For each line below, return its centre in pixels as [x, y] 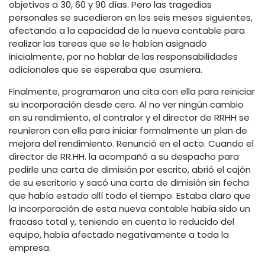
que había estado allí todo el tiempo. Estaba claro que [130, 195]
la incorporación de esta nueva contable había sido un [130, 208]
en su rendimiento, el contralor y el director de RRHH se [129, 117]
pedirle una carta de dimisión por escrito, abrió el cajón [130, 169]
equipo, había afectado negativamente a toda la [119, 234]
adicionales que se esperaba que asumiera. [106, 69]
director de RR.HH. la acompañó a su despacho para [124, 156]
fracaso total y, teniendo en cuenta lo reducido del [122, 221]
